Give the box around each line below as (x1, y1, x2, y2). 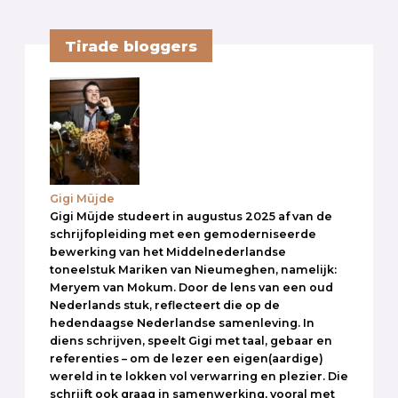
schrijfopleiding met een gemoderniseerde (50, 227, 316, 241)
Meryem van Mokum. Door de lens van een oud (50, 280, 333, 294)
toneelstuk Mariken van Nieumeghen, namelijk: (50, 262, 337, 276)
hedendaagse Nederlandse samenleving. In (50, 315, 314, 330)
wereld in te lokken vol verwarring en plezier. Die (50, 369, 348, 383)
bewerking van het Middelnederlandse (50, 244, 286, 259)
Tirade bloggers (64, 36, 197, 55)
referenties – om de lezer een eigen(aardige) (50, 351, 323, 365)
